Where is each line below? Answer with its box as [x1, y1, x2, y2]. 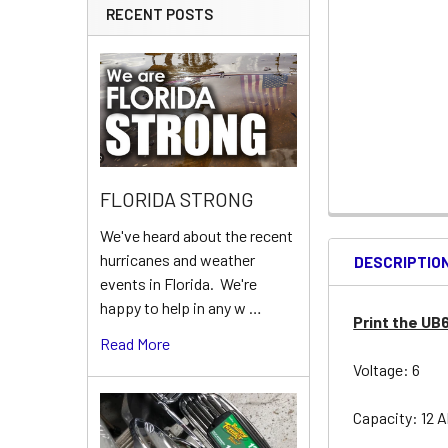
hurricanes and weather [100, 250, 255, 270]
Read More [100, 334, 170, 354]
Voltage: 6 [353, 359, 424, 379]
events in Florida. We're [100, 274, 257, 294]
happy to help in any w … [100, 298, 262, 318]
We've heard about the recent [100, 226, 293, 246]
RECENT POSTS [106, 5, 213, 23]
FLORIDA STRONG [100, 187, 254, 212]
